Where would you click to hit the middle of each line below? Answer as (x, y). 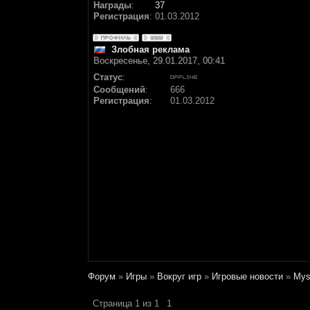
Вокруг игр (179, 276)
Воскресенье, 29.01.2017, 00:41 (159, 61)
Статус (108, 77)
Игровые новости (247, 276)
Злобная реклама (151, 49)
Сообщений (119, 90)
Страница (114, 303)
